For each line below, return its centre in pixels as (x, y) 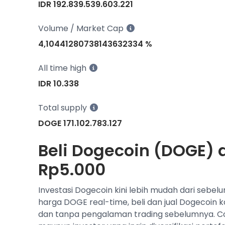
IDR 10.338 (59, 84)
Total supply (63, 108)
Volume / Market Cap (81, 28)
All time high (62, 68)
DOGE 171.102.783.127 (80, 123)
